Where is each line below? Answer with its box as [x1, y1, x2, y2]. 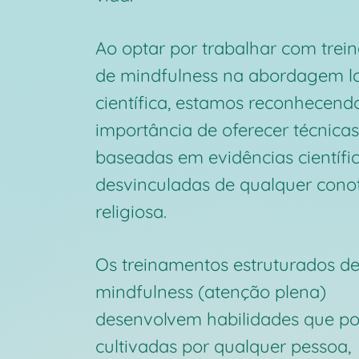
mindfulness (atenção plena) [95, 280, 326, 303]
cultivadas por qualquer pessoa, [95, 335, 351, 357]
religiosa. [95, 200, 171, 223]
